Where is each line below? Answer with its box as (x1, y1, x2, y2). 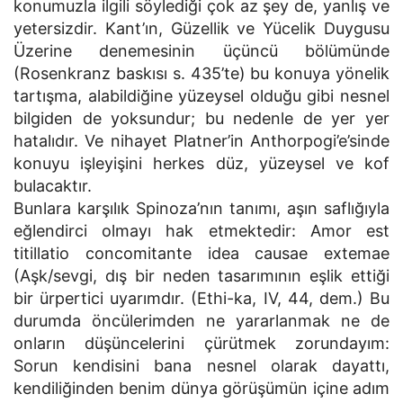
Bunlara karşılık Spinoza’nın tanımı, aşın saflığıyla (13, 199, 390, 218)
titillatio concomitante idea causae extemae (13, 244, 390, 263)
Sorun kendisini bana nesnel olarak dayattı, (13, 356, 390, 375)
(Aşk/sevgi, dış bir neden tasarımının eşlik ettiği (13, 266, 390, 285)
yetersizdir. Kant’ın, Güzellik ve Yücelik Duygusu (13, 19, 390, 38)
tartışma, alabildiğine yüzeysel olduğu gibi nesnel (13, 86, 390, 105)
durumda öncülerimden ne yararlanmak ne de (13, 311, 390, 330)
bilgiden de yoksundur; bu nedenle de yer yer (13, 109, 390, 128)
